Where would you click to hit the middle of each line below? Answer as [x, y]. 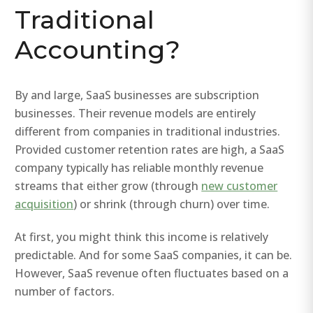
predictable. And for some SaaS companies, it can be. [154, 255]
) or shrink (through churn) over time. [172, 204]
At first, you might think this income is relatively [142, 236]
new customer [240, 185]
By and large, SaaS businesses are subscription [137, 95]
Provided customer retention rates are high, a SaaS [150, 149]
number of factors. [65, 291]
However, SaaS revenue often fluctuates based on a [152, 273]
